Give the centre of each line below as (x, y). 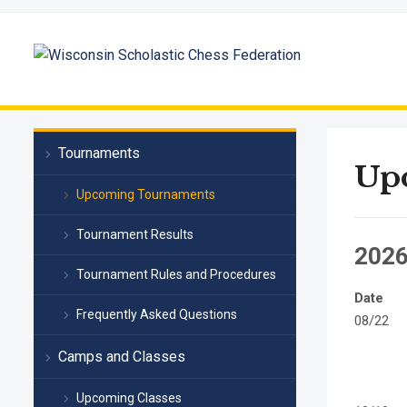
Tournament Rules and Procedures (176, 274)
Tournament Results (135, 234)
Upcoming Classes (129, 398)
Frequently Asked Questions (157, 314)
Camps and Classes (122, 357)
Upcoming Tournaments (146, 194)
